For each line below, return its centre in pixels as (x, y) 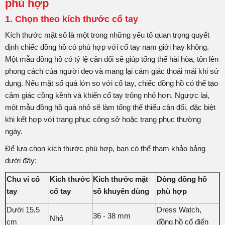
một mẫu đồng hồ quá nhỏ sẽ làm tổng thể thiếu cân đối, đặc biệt (110, 107)
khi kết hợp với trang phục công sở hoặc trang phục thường (103, 119)
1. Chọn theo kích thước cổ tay (72, 19)
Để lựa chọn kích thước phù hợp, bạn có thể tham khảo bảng (105, 148)
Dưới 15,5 (23, 209)
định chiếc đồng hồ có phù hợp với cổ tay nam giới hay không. (107, 47)
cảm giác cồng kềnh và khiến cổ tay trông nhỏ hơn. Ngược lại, (107, 95)
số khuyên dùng (121, 191)
